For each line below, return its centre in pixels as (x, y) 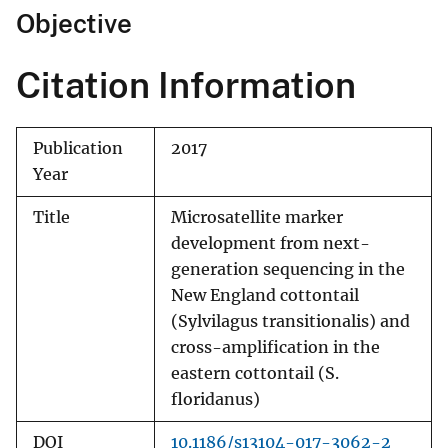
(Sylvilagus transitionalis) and (290, 322)
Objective (74, 24)
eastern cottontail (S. (255, 374)
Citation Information (186, 85)
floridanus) (215, 400)
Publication (78, 149)
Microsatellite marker (257, 218)
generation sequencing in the (288, 270)
